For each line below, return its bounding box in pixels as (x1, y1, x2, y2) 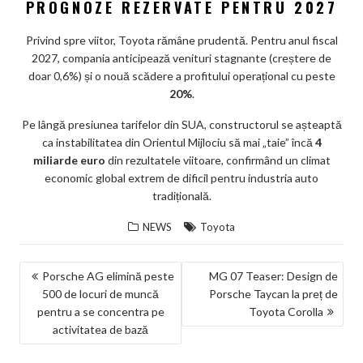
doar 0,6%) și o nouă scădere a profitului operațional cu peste (28, 69, 335, 83)
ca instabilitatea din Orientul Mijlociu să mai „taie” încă (41, 135, 315, 150)
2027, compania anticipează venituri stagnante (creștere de (32, 51, 331, 66)
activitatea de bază (53, 322, 149, 337)
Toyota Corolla (248, 305, 323, 319)
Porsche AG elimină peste (41, 269, 174, 284)
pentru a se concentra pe (36, 305, 164, 319)
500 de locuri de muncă (42, 287, 160, 301)
